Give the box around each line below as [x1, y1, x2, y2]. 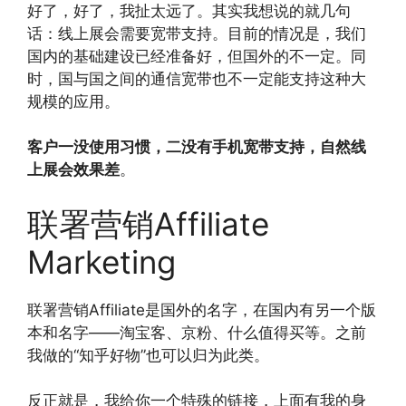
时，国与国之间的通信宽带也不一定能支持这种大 [27, 69, 366, 88]
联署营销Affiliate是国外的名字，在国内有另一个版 [27, 300, 376, 319]
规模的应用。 [27, 92, 120, 111]
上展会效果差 [27, 160, 120, 179]
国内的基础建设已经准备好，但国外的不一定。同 [27, 46, 366, 65]
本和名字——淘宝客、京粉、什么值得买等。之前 [27, 323, 366, 342]
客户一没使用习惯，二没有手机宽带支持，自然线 [27, 138, 366, 156]
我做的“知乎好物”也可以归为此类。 [27, 345, 269, 364]
